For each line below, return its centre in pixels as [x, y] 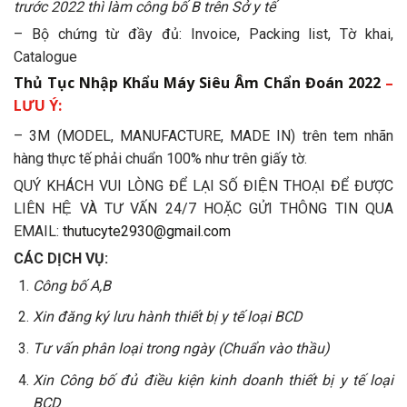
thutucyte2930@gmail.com [147, 232]
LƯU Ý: [38, 106]
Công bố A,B [71, 285]
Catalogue [45, 56]
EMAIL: [38, 232]
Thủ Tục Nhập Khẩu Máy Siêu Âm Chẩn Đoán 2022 [197, 83]
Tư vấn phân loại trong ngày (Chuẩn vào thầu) [181, 348]
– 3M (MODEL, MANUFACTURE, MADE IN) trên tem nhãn [203, 136]
